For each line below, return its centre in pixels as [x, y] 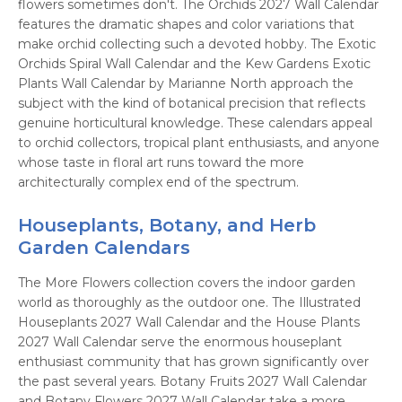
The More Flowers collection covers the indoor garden [187, 283]
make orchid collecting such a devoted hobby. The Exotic [197, 44]
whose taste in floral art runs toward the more [161, 162]
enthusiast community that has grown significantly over [193, 362]
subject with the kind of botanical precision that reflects [192, 103]
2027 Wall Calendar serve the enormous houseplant [180, 342]
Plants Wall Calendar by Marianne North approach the [186, 83]
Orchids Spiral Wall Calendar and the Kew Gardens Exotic [194, 64]
